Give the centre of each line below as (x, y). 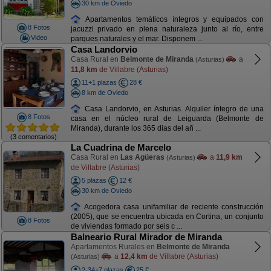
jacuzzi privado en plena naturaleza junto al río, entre (167, 29)
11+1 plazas (99, 82)
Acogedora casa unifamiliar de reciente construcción (172, 207)
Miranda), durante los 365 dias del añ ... (135, 129)
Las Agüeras (142, 157)
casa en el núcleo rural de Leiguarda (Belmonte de (167, 119)
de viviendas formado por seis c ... (126, 227)
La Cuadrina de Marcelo (121, 147)
